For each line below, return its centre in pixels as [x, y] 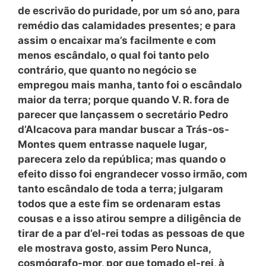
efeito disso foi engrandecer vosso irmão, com [133, 174]
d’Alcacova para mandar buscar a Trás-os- [123, 129]
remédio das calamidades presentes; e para [127, 25]
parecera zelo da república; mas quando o [122, 159]
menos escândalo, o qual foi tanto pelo [113, 55]
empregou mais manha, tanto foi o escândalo [130, 85]
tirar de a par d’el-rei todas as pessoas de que [131, 233]
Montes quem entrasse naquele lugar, [112, 144]
